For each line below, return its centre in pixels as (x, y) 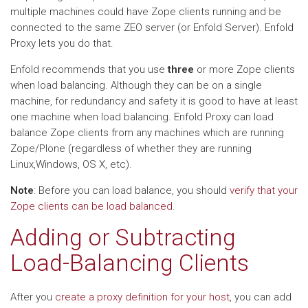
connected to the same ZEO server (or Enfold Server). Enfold (152, 27)
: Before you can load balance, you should (132, 190)
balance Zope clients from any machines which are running (147, 133)
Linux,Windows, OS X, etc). (71, 164)
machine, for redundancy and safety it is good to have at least (154, 101)
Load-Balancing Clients (130, 263)
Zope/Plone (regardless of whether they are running (131, 148)
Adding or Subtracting (123, 237)
